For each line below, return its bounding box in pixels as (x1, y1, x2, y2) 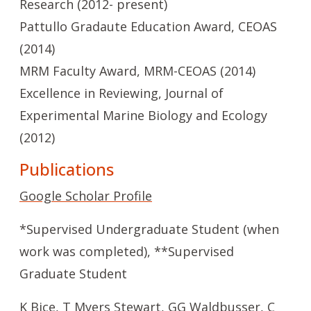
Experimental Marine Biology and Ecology (19, 107, 267, 124)
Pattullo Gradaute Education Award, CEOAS (19, 18, 277, 35)
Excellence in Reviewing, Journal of (19, 85, 224, 101)
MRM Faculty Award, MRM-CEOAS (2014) (19, 62, 255, 79)
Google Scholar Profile (19, 187, 152, 204)
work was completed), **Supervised (19, 243, 234, 260)
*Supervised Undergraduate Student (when (19, 221, 279, 237)
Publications (19, 158, 114, 180)
